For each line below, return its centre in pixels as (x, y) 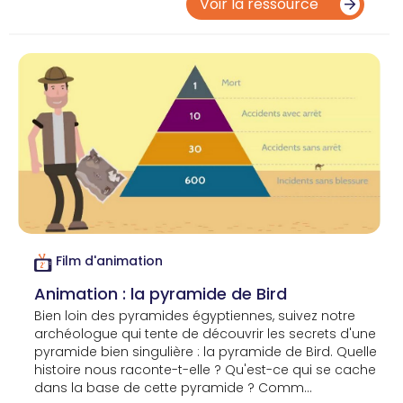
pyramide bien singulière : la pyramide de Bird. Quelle (206, 351)
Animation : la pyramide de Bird (161, 293)
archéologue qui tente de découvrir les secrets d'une (205, 333)
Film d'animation (110, 261)
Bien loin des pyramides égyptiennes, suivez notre (195, 315)
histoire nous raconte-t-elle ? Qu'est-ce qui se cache (205, 369)
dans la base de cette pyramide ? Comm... (173, 387)
